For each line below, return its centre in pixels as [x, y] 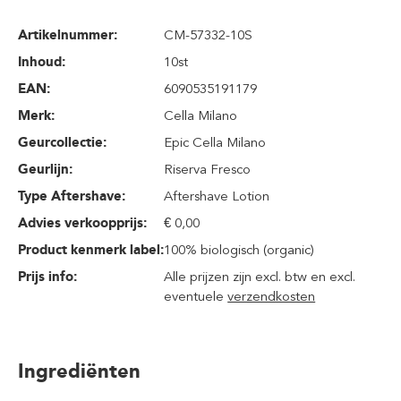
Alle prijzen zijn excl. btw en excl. [260, 277]
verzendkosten [272, 296]
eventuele [196, 296]
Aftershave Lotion [217, 196]
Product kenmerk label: [91, 250]
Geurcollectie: [62, 142]
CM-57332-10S [209, 35]
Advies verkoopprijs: [82, 223]
